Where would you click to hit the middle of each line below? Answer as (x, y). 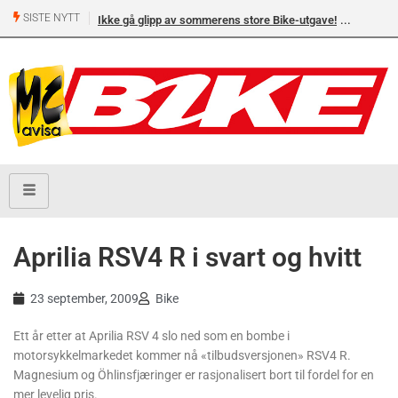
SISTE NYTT (50, 18)
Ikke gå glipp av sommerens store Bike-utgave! (217, 20)
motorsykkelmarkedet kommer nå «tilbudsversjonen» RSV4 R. (182, 355)
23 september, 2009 (84, 298)
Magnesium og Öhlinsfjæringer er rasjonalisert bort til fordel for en (194, 374)
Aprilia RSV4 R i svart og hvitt (187, 257)
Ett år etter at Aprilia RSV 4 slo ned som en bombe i (151, 335)
